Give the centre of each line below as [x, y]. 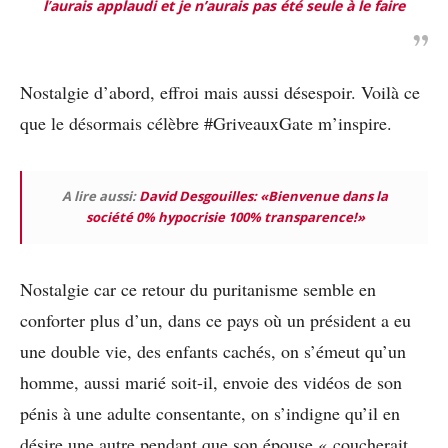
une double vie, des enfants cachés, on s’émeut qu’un [213, 351]
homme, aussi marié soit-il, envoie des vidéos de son [211, 382]
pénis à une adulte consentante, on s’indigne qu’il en [210, 413]
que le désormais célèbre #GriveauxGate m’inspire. [206, 123]
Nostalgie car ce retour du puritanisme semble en [198, 289]
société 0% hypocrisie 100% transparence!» [225, 217]
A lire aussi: [100, 196]
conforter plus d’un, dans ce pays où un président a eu [215, 320]
